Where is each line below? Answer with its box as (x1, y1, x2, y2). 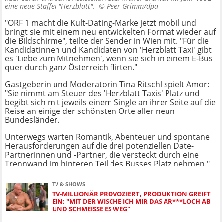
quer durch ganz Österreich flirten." (5, 62, 137, 73)
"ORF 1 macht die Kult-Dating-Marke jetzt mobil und (5, 17, 196, 29)
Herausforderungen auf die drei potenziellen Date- (5, 140, 194, 152)
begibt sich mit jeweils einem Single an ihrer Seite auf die (5, 97, 216, 108)
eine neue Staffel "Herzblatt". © (5, 1, 107, 11)
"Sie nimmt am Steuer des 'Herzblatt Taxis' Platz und (5, 88, 200, 99)
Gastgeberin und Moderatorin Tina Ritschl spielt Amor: (5, 79, 209, 90)
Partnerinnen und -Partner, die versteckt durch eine (5, 149, 199, 161)
